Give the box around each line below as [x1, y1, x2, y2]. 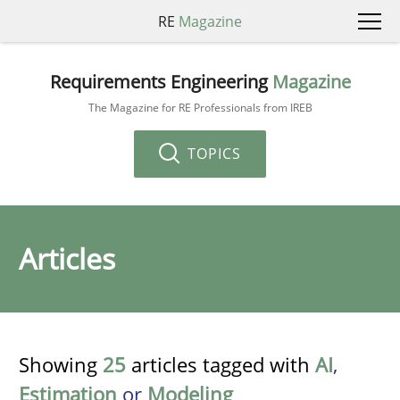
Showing [19, 351, 103, 378]
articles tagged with [126, 351, 315, 378]
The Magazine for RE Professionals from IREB [87, 99, 312, 115]
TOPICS [183, 143, 241, 163]
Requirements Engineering [49, 69, 272, 94]
